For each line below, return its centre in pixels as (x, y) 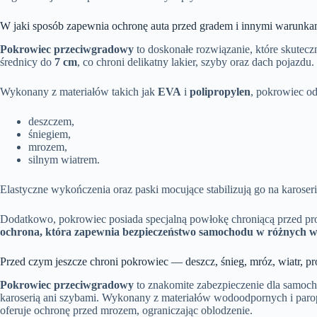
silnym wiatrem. (64, 160)
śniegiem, (50, 134)
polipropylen (220, 92)
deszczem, (51, 122)
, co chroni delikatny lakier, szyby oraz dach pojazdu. (196, 62)
